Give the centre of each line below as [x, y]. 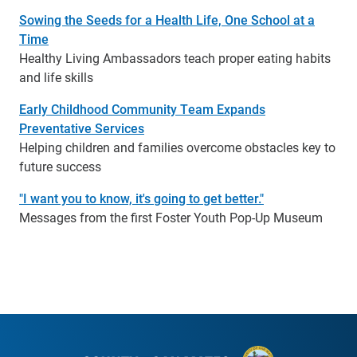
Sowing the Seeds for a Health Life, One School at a [167, 20]
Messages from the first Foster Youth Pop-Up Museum [171, 218]
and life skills [56, 77]
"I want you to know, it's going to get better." [141, 198]
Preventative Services [82, 128]
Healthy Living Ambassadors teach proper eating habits [175, 58]
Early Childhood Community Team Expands [142, 109]
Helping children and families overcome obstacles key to [177, 147]
